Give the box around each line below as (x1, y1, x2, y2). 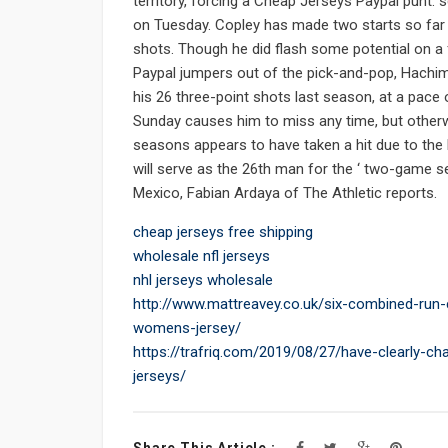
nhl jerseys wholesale (133, 271, 273, 290)
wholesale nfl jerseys (133, 247, 270, 266)
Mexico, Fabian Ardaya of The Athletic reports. (133, 184, 437, 203)
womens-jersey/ (133, 319, 241, 338)
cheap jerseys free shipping (133, 223, 313, 242)
